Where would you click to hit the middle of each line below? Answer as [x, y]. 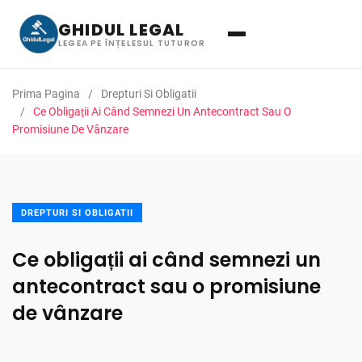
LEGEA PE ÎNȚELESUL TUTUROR [132, 43]
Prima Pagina [46, 94]
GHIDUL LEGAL [122, 29]
